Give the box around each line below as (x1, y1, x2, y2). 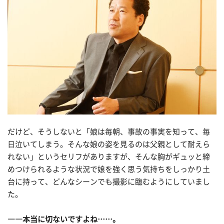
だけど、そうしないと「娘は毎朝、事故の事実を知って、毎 (7, 128, 210, 136)
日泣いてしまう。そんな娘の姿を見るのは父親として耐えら (7, 140, 210, 148)
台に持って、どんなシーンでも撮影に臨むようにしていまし (7, 178, 210, 186)
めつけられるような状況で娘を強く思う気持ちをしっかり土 (7, 165, 210, 173)
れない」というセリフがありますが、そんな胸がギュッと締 (7, 153, 210, 161)
